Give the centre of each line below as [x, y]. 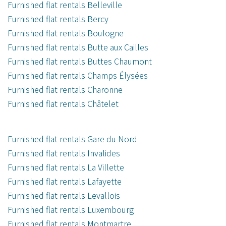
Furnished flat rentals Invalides [64, 153]
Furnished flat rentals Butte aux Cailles [78, 47]
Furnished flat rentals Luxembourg [71, 210]
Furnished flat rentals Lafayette [65, 181]
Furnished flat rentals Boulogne [66, 33]
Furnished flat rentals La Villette [66, 167]
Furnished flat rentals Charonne [65, 90]
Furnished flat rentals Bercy [58, 19]
